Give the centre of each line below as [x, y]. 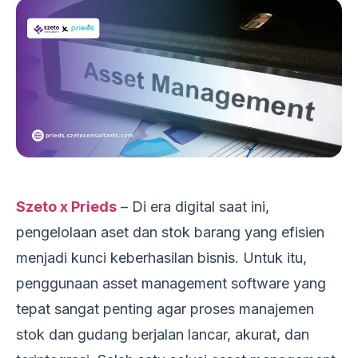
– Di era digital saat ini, [193, 206]
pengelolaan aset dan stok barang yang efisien [170, 232]
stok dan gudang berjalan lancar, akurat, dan [163, 334]
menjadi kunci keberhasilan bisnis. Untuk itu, [161, 257]
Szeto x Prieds [66, 206]
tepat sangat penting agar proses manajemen [165, 308]
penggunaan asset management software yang [171, 283]
